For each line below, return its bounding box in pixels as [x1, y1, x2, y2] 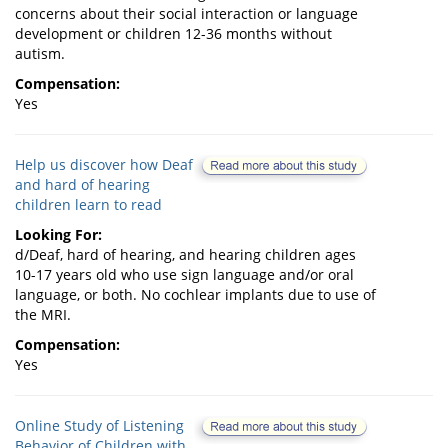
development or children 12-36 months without [15, 24, 332, 44]
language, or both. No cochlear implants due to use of [15, 285, 376, 305]
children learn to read [15, 195, 162, 215]
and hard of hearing [15, 175, 150, 195]
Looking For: [15, 225, 102, 245]
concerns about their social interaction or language [15, 4, 358, 24]
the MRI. [15, 305, 71, 325]
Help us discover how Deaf [15, 155, 193, 175]
